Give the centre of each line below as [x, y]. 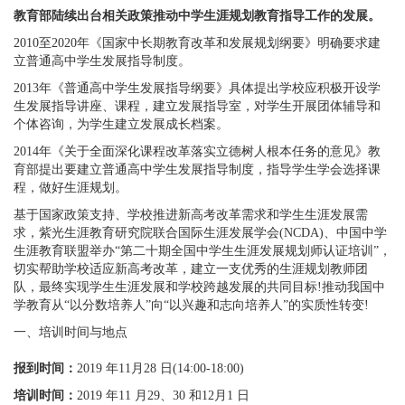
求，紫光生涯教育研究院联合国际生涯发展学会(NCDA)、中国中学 [200, 233]
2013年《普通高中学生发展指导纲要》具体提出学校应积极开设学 [197, 88]
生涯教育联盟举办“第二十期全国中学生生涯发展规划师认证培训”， [202, 251]
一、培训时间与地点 [71, 332]
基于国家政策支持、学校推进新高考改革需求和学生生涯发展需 [191, 215]
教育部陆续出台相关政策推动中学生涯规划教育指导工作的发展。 [197, 16]
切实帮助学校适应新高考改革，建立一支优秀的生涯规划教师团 [191, 269]
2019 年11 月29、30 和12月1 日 [163, 396]
